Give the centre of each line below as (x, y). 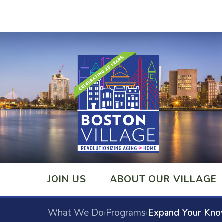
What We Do (76, 213)
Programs (126, 213)
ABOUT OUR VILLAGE (163, 180)
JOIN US (67, 180)
